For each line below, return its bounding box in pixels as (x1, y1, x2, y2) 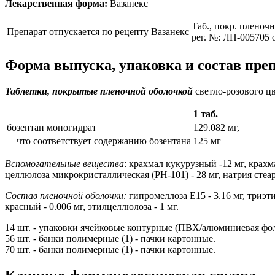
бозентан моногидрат (7, 122, 96, 133)
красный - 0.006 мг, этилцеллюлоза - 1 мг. (5, 201, 179, 212)
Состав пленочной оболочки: (5, 190, 126, 201)
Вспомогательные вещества (5, 158, 124, 169)
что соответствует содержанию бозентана (7, 135, 191, 146)
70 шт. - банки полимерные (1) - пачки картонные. (5, 244, 215, 255)
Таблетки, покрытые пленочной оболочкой (5, 85, 193, 96)
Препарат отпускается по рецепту (7, 26, 149, 37)
